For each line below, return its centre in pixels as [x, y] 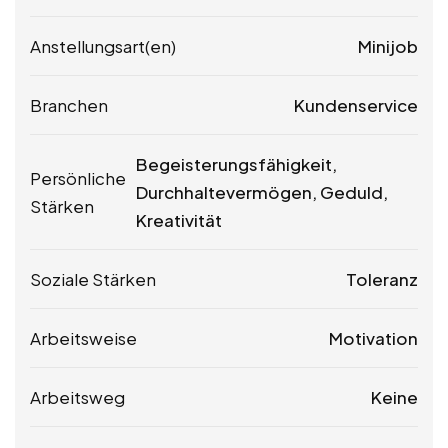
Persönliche [78, 178]
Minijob [388, 46]
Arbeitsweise [83, 338]
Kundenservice [356, 105]
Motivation [373, 338]
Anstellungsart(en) [103, 46]
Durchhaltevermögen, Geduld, [262, 192]
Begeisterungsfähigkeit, [236, 164]
